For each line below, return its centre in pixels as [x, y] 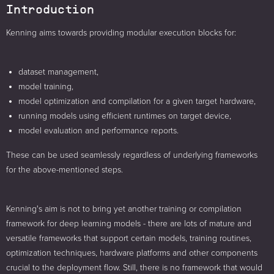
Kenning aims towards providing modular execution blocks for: [121, 32]
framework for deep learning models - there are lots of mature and [129, 223]
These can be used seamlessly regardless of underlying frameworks [132, 155]
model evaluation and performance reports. [98, 130]
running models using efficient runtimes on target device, [125, 116]
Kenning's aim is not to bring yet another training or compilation [124, 209]
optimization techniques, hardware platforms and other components [132, 253]
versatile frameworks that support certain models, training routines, [129, 238]
